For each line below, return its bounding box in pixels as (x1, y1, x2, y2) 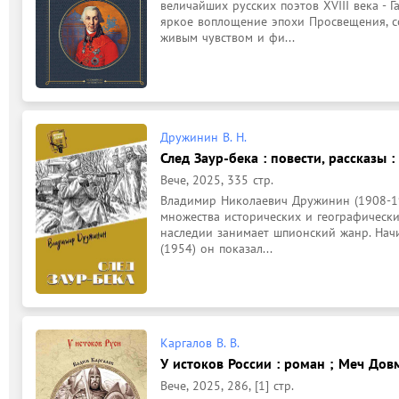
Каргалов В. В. (160, 335, 240, 351)
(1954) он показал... (160, 240, 273, 256)
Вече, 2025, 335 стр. (160, 171, 273, 188)
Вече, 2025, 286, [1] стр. (160, 378, 294, 394)
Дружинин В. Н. (160, 128, 247, 145)
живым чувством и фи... (160, 29, 295, 45)
